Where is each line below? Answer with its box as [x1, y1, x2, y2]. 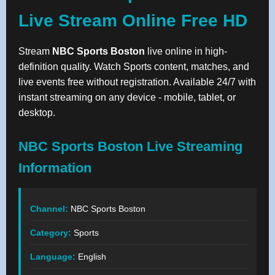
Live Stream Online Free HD [18, 10, 247, 30]
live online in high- [145, 45, 227, 56]
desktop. [18, 107, 55, 118]
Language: [30, 251, 76, 261]
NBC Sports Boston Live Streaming [18, 138, 242, 154]
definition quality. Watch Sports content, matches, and [18, 61, 249, 72]
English [76, 251, 106, 261]
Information [18, 160, 91, 176]
